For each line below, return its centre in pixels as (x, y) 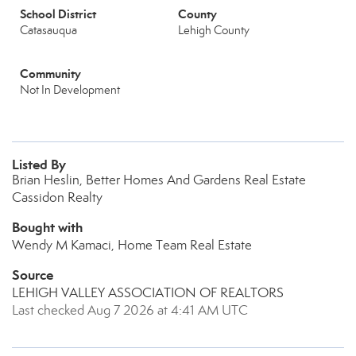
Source (33, 275)
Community (50, 74)
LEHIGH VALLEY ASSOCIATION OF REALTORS (148, 293)
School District (58, 14)
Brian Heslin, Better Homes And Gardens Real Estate (159, 180)
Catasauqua (48, 30)
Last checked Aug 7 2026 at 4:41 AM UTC (130, 310)
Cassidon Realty (57, 197)
